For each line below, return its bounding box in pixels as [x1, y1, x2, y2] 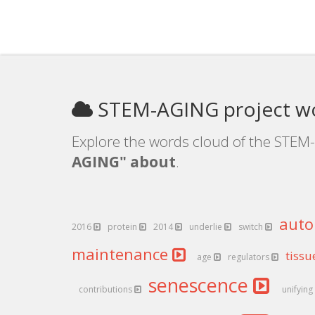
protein [108, 221, 139, 233]
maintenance [72, 243, 172, 264]
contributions [79, 283, 134, 295]
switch [238, 221, 265, 233]
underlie [189, 221, 224, 233]
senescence [148, 272, 253, 298]
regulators [228, 251, 271, 263]
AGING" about [72, 152, 176, 172]
